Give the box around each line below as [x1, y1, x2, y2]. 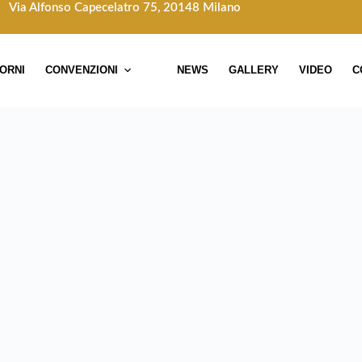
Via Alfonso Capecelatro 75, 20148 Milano [9, 2, 245, 14]
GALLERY [229, 63, 280, 76]
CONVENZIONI [45, 63, 119, 76]
